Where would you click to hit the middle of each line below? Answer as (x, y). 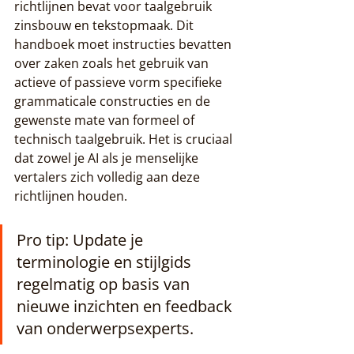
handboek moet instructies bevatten (124, 44)
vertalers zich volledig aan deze (109, 177)
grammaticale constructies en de (114, 101)
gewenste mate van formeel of (106, 120)
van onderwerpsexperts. (105, 328)
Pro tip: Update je (82, 239)
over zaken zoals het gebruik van (113, 63)
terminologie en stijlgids (106, 262)
